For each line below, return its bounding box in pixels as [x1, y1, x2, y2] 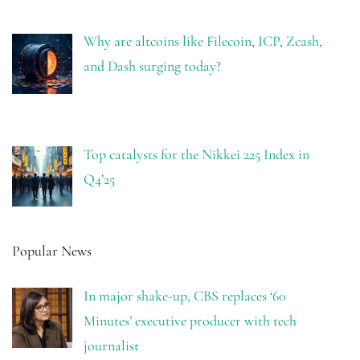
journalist [83, 336, 139, 354]
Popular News [12, 241, 92, 260]
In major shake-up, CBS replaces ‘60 [83, 286, 286, 305]
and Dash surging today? [83, 57, 221, 76]
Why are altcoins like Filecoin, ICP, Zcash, [83, 32, 322, 51]
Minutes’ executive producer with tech [83, 311, 297, 329]
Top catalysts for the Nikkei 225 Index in [83, 145, 309, 164]
